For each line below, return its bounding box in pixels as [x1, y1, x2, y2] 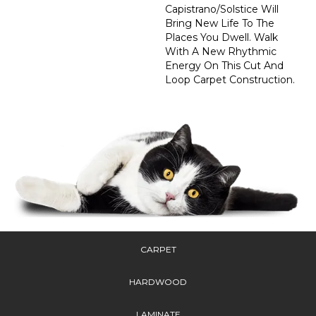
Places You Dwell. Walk [165, 31, 278, 44]
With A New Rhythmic [165, 45, 276, 58]
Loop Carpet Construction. [165, 73, 295, 86]
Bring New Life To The [165, 17, 274, 30]
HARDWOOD [129, 276, 187, 287]
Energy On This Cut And [165, 59, 284, 72]
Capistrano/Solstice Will [165, 3, 279, 16]
